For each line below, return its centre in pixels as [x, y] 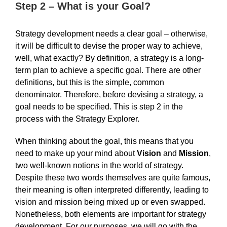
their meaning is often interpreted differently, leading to [112, 190]
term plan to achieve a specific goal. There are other [108, 70]
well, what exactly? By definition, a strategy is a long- [109, 58]
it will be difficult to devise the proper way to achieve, [109, 46]
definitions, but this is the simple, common [90, 82]
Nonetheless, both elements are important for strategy [111, 214]
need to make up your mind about [76, 153]
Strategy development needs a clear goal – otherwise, [111, 33]
